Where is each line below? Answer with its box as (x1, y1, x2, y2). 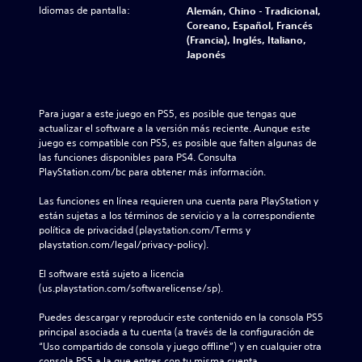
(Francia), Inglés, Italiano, (187, 32, 306, 46)
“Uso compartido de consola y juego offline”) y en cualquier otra (39, 339, 322, 353)
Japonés (187, 47, 225, 61)
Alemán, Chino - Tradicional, (187, 3, 321, 17)
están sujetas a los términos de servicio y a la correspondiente (39, 208, 315, 222)
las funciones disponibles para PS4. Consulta (39, 149, 237, 164)
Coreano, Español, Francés (187, 18, 313, 32)
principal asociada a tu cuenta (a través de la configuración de (39, 324, 314, 339)
